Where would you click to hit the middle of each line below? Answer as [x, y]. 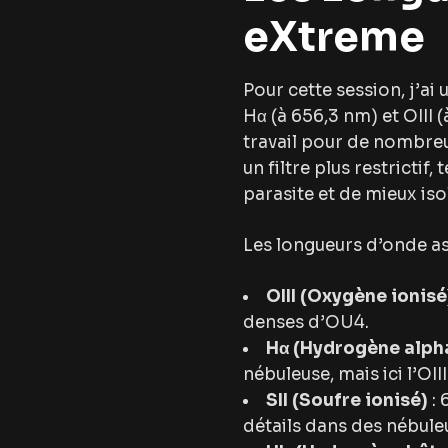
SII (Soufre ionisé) [347, 401]
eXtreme [334, 38]
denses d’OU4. [306, 323]
